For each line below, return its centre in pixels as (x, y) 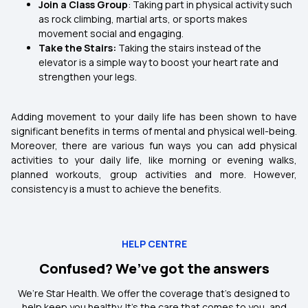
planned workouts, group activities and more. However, (154, 174)
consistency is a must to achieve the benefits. (116, 189)
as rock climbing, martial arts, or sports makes (143, 19)
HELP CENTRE (154, 244)
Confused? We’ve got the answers (154, 268)
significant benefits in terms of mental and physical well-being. (154, 131)
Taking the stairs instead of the (190, 48)
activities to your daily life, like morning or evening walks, (154, 160)
